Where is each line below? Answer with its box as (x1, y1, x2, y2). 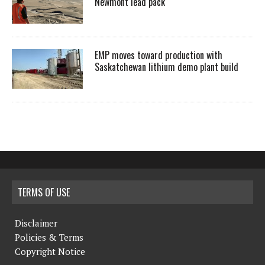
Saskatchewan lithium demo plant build (95, 60, 238, 75)
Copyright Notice (15, 245, 85, 258)
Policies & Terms (15, 231, 83, 244)
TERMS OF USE (18, 185, 70, 200)
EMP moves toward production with (95, 48, 222, 63)
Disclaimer (15, 217, 57, 230)
